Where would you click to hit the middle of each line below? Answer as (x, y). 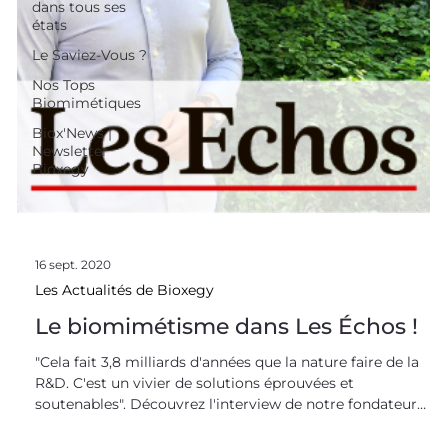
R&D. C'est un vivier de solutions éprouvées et (195, 399)
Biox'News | (72, 133)
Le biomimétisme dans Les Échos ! (227, 343)
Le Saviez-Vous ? (90, 55)
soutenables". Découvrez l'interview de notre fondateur (226, 420)
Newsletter (70, 151)
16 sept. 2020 (73, 280)
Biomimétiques (87, 103)
